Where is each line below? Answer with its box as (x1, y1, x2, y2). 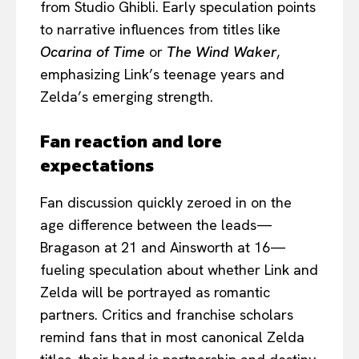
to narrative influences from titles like (40, 19, 280, 38)
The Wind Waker (167, 42, 276, 61)
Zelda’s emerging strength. (40, 87, 213, 106)
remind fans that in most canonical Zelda (40, 327, 305, 346)
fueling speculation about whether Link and (40, 260, 318, 279)
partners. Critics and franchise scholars (40, 305, 293, 324)
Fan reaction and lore (40, 127, 222, 155)
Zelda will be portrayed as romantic (40, 282, 270, 301)
